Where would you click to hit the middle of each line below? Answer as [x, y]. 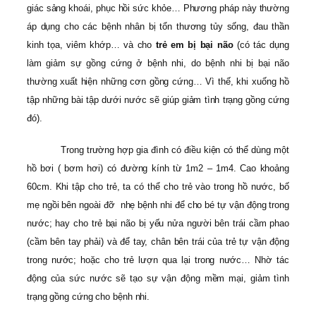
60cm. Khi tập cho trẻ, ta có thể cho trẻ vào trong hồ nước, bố [158, 186]
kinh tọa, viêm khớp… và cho [91, 45]
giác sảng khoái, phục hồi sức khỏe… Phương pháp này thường [158, 8]
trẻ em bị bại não [194, 45]
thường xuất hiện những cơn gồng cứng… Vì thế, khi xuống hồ [158, 82]
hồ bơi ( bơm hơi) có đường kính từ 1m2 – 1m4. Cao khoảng [158, 168]
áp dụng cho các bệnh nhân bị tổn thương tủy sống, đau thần [158, 27]
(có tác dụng [261, 45]
